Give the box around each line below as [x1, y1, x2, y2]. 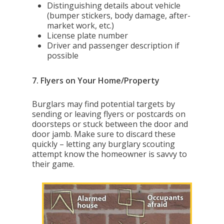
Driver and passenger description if [47, 40, 180, 51]
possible [47, 50, 79, 61]
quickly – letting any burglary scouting [32, 138, 175, 149]
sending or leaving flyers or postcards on [32, 108, 186, 119]
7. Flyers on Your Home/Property [32, 75, 160, 86]
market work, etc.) [47, 20, 114, 31]
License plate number [47, 30, 128, 41]
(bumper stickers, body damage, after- [47, 10, 191, 21]
